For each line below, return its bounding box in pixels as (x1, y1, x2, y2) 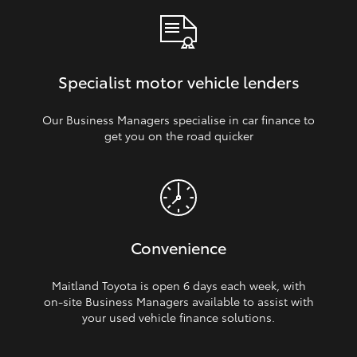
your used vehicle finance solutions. (82, 309, 275, 325)
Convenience (131, 236, 226, 258)
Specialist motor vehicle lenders (57, 70, 300, 92)
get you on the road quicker (104, 127, 253, 143)
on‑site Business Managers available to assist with (43, 293, 314, 309)
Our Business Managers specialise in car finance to (42, 112, 315, 127)
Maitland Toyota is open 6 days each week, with (51, 277, 306, 293)
